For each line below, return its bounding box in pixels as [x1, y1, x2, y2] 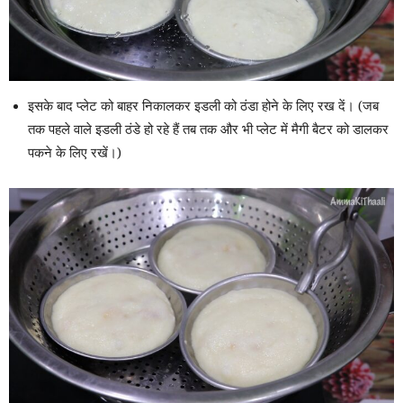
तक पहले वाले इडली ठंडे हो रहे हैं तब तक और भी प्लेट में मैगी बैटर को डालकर [28, 121, 389, 138]
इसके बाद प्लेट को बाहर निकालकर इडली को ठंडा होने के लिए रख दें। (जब [28, 97, 379, 114]
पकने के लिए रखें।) [28, 144, 121, 161]
